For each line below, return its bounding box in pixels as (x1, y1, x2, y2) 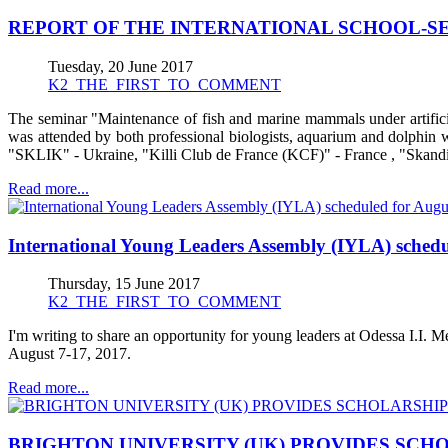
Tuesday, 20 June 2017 (48, 57, 193, 75)
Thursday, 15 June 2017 (48, 275, 200, 293)
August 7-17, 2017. (8, 345, 131, 363)
